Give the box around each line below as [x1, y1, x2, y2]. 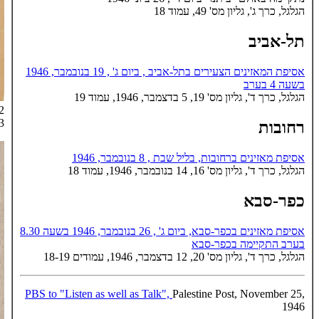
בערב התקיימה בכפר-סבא [192, 237, 305, 250]
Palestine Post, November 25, [172, 287, 305, 300]
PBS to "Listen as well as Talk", [25, 287, 172, 300]
